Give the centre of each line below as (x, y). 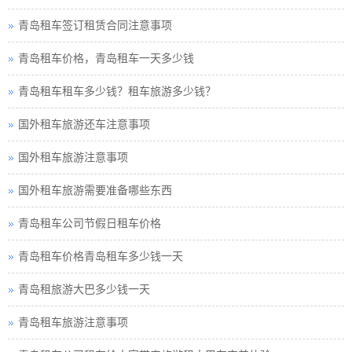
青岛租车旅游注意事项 (73, 323)
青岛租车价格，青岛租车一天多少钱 (106, 59)
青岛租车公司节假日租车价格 (90, 224)
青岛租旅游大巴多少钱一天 (84, 290)
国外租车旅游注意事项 (73, 158)
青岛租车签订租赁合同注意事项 (95, 26)
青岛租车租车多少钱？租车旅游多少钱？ (117, 92)
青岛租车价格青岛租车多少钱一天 (101, 257)
